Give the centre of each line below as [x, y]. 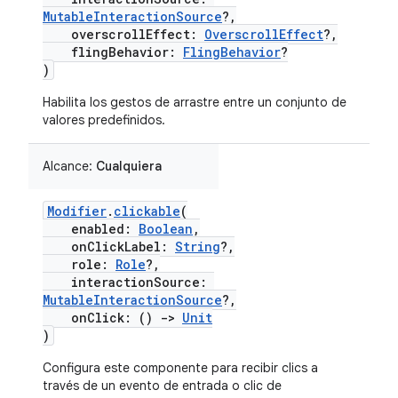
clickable [147, 211]
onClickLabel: [109, 247]
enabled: [91, 229]
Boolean [166, 229]
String [198, 247]
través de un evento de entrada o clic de [162, 386]
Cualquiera [129, 166]
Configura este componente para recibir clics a [180, 368]
